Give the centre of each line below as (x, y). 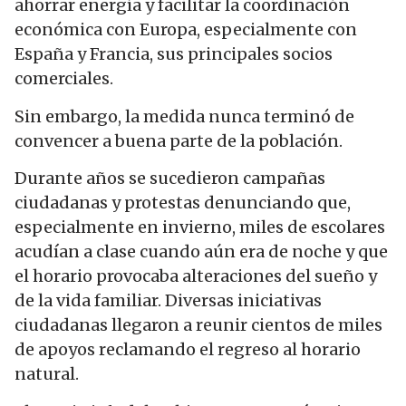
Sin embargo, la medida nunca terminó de (184, 116)
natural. (47, 374)
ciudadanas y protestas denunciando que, (183, 203)
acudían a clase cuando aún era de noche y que (201, 252)
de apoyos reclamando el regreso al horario (188, 350)
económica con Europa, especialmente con (186, 30)
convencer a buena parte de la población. (179, 140)
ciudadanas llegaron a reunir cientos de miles (198, 325)
